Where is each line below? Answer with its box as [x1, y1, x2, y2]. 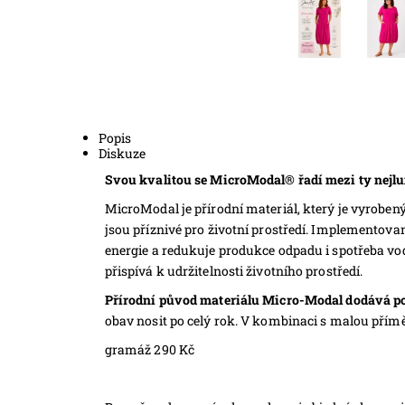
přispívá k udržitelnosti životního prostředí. [104, 261, 363, 279]
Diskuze [99, 144, 146, 162]
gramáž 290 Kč [104, 340, 195, 358]
